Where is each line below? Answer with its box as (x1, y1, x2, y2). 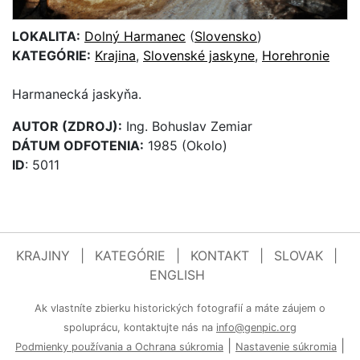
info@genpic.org (216, 321, 297, 333)
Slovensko (194, 27, 257, 44)
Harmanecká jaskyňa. (12, 85, 141, 102)
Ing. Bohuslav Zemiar (122, 117, 252, 134)
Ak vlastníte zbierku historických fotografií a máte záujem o (35, 301, 325, 314)
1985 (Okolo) (144, 137, 227, 153)
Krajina (95, 47, 136, 63)
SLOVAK (274, 247, 323, 264)
